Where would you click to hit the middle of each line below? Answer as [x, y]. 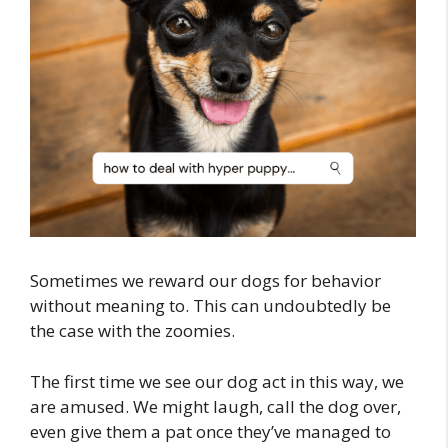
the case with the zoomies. [132, 331]
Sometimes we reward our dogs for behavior [205, 281]
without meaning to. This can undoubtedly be [210, 306]
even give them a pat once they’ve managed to [210, 431]
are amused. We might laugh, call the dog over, [215, 406]
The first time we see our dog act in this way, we [217, 381]
